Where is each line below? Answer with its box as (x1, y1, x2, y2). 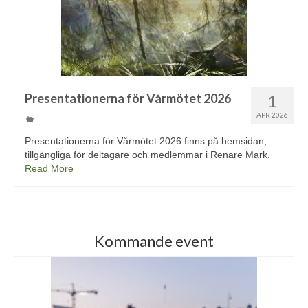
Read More (25, 162, 74, 174)
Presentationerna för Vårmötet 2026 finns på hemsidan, (25, 135, 267, 146)
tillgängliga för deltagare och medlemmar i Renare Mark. (25, 148, 270, 160)
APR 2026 (256, 110, 288, 119)
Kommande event (94, 231, 214, 250)
